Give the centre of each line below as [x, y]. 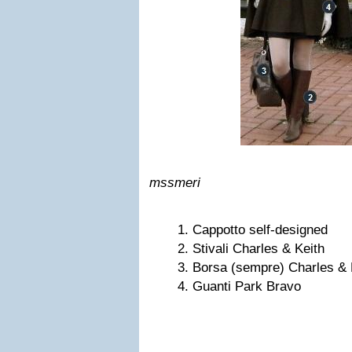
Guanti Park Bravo [247, 286]
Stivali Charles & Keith [258, 249]
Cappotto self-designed [260, 230]
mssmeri [175, 183]
